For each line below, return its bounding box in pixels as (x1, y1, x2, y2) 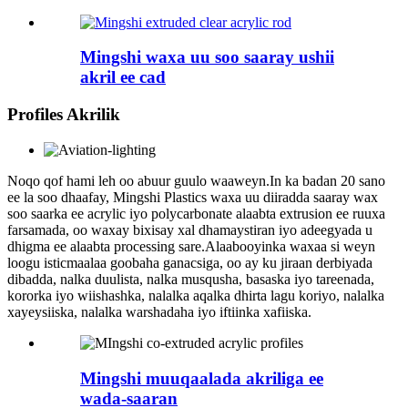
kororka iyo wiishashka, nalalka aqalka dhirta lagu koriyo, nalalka (7, 287, 384, 303)
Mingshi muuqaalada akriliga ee (80, 368, 323, 388)
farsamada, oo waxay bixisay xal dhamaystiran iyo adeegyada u (7, 221, 372, 238)
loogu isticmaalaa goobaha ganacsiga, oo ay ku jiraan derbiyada (7, 254, 372, 270)
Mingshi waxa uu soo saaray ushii (80, 47, 334, 67)
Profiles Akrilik (7, 105, 120, 125)
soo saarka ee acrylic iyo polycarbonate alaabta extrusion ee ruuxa (7, 205, 385, 221)
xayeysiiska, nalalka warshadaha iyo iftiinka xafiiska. (7, 303, 311, 320)
